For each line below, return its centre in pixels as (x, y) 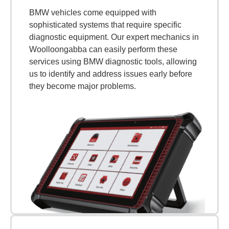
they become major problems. (83, 86)
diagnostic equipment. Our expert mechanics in (114, 37)
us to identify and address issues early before (111, 74)
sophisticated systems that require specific (105, 25)
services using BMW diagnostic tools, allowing (113, 61)
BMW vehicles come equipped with (93, 12)
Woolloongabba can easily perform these (103, 49)
